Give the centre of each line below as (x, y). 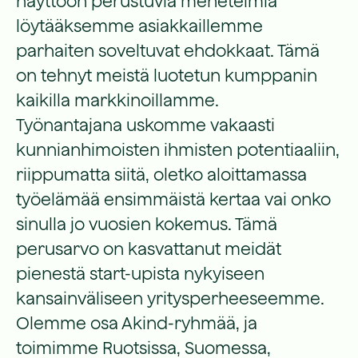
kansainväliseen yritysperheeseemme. (170, 298)
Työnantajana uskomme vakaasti (145, 125)
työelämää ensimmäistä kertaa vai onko (173, 199)
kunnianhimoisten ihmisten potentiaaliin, (178, 149)
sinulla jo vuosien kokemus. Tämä (147, 224)
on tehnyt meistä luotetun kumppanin (167, 75)
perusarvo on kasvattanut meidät (149, 249)
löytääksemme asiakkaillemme (139, 26)
